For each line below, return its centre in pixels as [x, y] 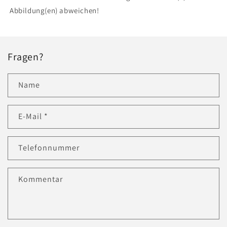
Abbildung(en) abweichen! [54, 10]
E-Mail [31, 116]
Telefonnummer [49, 148]
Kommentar [41, 179]
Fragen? [26, 57]
